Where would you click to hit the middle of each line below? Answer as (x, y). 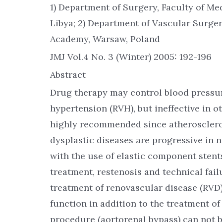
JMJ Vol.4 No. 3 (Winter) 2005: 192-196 (131, 56)
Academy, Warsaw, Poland (105, 39)
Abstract (68, 74)
